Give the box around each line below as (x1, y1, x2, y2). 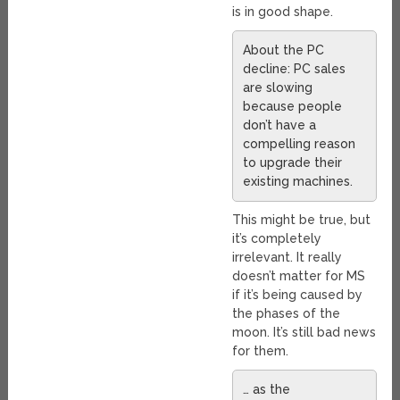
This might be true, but (232, 212, 371, 227)
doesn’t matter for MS (232, 268, 366, 283)
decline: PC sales (243, 61, 346, 76)
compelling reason (243, 136, 356, 151)
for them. (232, 343, 289, 358)
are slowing (243, 79, 313, 95)
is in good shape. (232, 4, 334, 19)
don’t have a (243, 117, 317, 132)
